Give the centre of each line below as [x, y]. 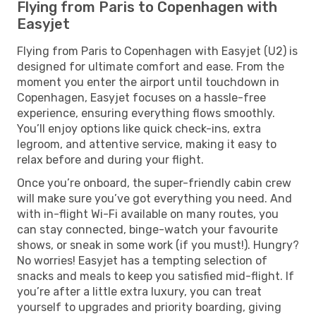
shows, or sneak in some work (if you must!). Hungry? [158, 245]
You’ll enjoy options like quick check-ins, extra [139, 128]
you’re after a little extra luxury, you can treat [139, 291]
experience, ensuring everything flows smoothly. [146, 113]
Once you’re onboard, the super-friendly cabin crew [154, 183]
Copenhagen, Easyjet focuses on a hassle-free [141, 97]
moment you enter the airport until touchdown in [148, 82]
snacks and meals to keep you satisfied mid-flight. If [156, 276]
